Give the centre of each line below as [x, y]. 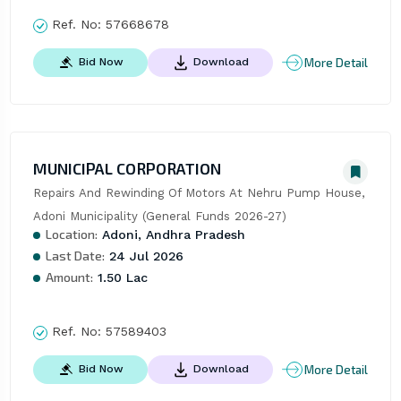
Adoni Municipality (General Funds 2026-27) [159, 217]
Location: [71, 235]
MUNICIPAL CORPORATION [127, 169]
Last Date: [75, 256]
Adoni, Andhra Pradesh [171, 235]
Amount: [69, 277]
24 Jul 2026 [144, 256]
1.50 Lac [120, 278]
